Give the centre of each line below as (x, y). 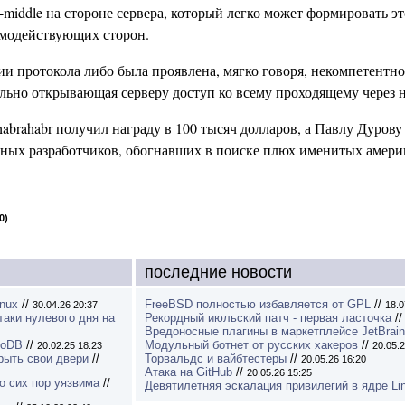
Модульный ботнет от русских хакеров (251, 345)
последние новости (218, 272)
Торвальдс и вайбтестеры (216, 358)
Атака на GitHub (188, 372)
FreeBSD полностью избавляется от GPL (258, 304)
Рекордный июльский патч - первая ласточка (268, 318)
